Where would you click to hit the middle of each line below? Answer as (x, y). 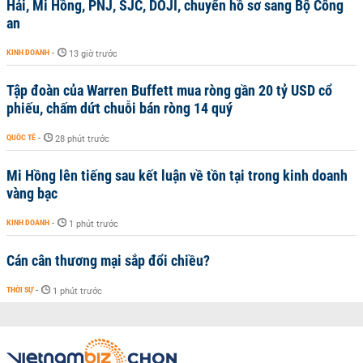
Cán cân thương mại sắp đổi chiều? (108, 261)
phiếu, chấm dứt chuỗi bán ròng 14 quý (120, 108)
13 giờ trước (93, 54)
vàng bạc (32, 193)
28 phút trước (82, 139)
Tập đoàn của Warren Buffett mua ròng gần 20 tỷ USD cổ (169, 90)
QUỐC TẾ (21, 137)
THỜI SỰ (20, 290)
